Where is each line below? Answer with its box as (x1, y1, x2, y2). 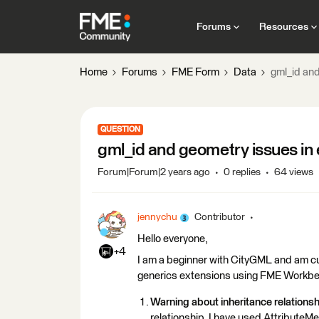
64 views (274, 167, 313, 177)
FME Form (172, 67, 219, 78)
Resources (258, 21, 308, 32)
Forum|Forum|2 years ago (98, 167, 210, 177)
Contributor (194, 212, 245, 222)
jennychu (137, 212, 177, 222)
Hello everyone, (137, 234, 208, 244)
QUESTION (100, 125, 140, 133)
